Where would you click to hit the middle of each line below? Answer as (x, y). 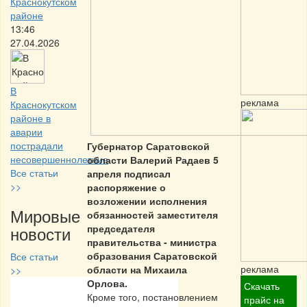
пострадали (37, 146)
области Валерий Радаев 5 (153, 160)
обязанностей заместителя (152, 215)
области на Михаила (137, 270)
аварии (26, 132)
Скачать (262, 286)
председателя (121, 229)
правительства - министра (152, 242)
